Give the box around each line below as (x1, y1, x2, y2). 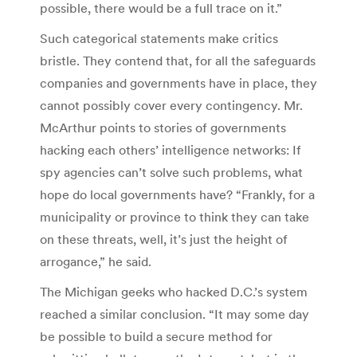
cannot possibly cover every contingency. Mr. (40, 96, 303, 113)
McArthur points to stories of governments (40, 119, 286, 135)
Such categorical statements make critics (40, 29, 278, 46)
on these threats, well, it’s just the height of (40, 230, 288, 247)
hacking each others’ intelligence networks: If (40, 141, 301, 158)
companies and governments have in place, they (40, 74, 317, 91)
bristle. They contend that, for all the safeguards (40, 52, 316, 69)
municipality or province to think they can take (40, 208, 309, 225)
